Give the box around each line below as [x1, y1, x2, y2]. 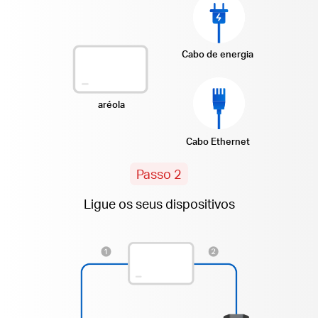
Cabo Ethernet [186, 135, 251, 147]
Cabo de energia [182, 48, 254, 60]
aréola [98, 98, 126, 110]
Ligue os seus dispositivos [83, 195, 235, 212]
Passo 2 [136, 165, 182, 182]
